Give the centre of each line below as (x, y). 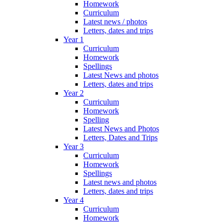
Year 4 (74, 200)
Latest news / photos (115, 22)
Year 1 (74, 40)
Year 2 (74, 93)
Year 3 (74, 147)
